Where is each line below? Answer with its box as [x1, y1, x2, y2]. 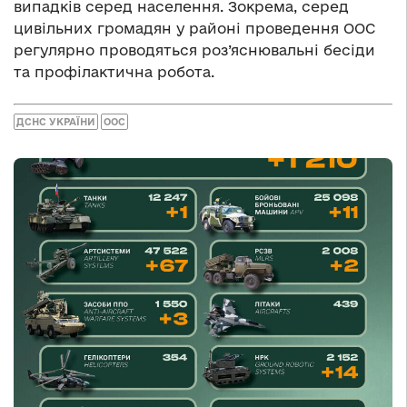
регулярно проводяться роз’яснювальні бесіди [14, 41, 375, 58]
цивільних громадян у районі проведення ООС [14, 19, 375, 36]
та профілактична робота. [14, 63, 214, 80]
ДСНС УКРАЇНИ [16, 116, 95, 128]
